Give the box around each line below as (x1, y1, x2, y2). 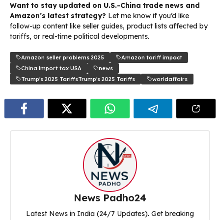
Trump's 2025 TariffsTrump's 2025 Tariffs (21, 75, 135, 82)
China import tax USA (21, 64, 82, 72)
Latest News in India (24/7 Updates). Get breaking (26, 209, 194, 219)
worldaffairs (152, 75, 188, 82)
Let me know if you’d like (106, 11, 189, 20)
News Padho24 (74, 192, 146, 204)
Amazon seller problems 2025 (21, 54, 104, 61)
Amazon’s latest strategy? (10, 11, 106, 20)
